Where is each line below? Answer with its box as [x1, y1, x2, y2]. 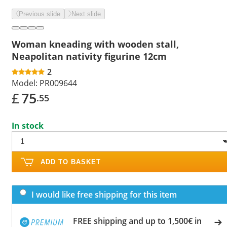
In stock [12, 120, 44, 131]
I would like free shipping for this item [31, 188, 177, 200]
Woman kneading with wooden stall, [12, 37, 179, 50]
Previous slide [19, 10, 60, 18]
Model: [12, 77, 37, 89]
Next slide [71, 10, 101, 18]
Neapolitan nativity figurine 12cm [12, 50, 167, 62]
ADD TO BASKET [41, 158, 101, 166]
